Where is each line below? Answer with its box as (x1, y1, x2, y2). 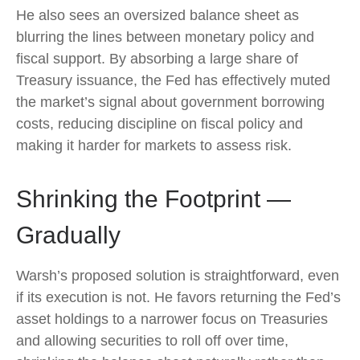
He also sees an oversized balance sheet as (16, 6, 299, 23)
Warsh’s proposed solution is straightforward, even (16, 267, 339, 284)
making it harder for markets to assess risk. (16, 137, 292, 153)
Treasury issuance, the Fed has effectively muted (16, 72, 330, 88)
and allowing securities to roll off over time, (16, 332, 288, 349)
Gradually (16, 221, 121, 248)
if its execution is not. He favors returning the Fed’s (16, 288, 341, 305)
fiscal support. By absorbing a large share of (16, 50, 298, 67)
